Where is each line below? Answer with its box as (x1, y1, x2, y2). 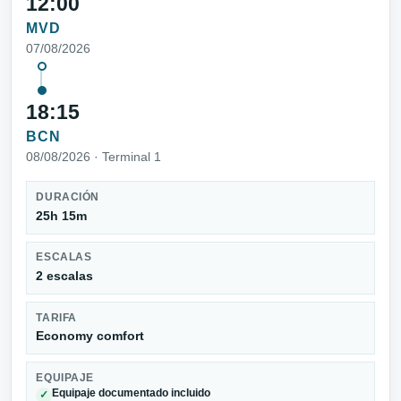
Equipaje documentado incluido (52, 388, 211, 399)
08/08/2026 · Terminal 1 (26, 149, 161, 165)
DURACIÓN (36, 192, 99, 203)
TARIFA (36, 311, 77, 323)
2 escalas (36, 269, 94, 284)
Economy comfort (36, 328, 145, 344)
